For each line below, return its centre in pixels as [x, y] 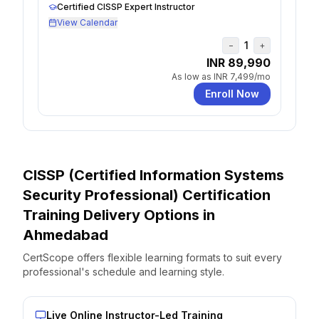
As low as [193, 77]
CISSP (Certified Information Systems [153, 175]
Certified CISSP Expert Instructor [126, 7]
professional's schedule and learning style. [124, 272]
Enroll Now [232, 94]
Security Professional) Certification [147, 195]
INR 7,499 [234, 77]
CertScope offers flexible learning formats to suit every [152, 257]
